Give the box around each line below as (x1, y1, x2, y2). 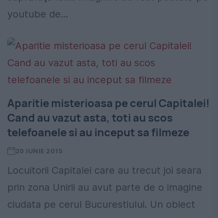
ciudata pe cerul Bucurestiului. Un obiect (7, 199, 195, 211)
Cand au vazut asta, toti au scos (7, 110, 173, 126)
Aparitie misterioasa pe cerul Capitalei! (7, 96, 210, 111)
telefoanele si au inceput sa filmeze (7, 125, 189, 140)
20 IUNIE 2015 (15, 147, 63, 155)
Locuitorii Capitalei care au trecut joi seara (7, 164, 201, 177)
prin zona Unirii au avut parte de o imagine (7, 182, 202, 194)
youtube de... (7, 8, 68, 20)
